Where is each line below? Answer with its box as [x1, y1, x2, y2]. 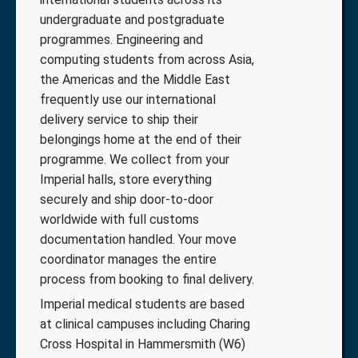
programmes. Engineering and [40, 31, 203, 47]
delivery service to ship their [40, 111, 198, 127]
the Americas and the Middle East [40, 71, 230, 87]
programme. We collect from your [40, 151, 229, 167]
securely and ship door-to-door [40, 191, 213, 207]
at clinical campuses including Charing [40, 316, 250, 332]
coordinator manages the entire [40, 251, 217, 267]
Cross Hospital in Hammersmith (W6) [40, 336, 245, 352]
